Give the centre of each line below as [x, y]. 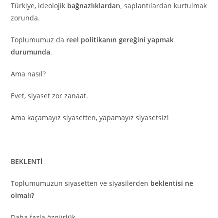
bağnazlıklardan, [95, 6]
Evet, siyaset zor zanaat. [50, 96]
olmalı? [23, 196]
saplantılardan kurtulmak [165, 6]
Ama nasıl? [28, 74]
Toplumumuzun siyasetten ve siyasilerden [81, 183]
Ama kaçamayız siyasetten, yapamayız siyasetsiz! [90, 118]
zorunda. [26, 18]
